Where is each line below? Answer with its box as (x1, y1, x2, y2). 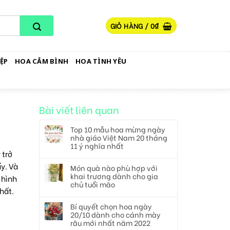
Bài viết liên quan (39, 102, 119, 117)
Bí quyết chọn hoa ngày (70, 201, 152, 212)
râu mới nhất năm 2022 (70, 217, 150, 228)
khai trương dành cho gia (70, 170, 158, 181)
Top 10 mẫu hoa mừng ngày (70, 124, 165, 135)
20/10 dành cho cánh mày (70, 209, 161, 220)
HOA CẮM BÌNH (15, 56, 69, 66)
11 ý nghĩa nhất (70, 140, 124, 151)
